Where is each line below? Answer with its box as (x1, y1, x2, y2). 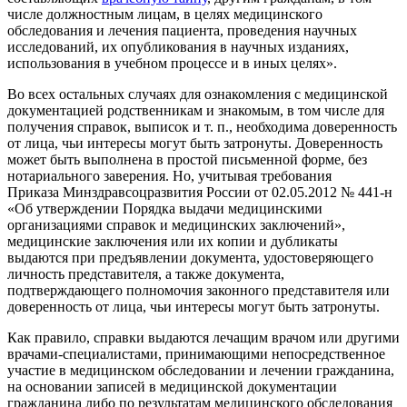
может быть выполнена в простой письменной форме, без (7, 151, 367, 167)
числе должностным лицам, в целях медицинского (7, 5, 323, 22)
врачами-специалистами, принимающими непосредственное (7, 345, 385, 362)
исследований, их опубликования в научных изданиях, (7, 38, 349, 55)
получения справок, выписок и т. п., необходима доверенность (7, 118, 397, 134)
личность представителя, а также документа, (7, 265, 284, 282)
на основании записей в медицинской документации (7, 378, 337, 394)
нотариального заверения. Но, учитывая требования (7, 167, 332, 184)
